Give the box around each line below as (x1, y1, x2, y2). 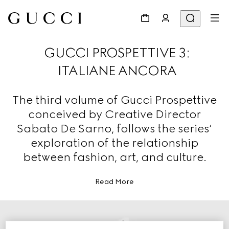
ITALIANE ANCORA (57, 62, 177, 79)
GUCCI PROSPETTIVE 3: (44, 44, 190, 61)
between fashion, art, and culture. (22, 150, 207, 164)
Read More (95, 177, 134, 186)
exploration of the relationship (31, 136, 198, 150)
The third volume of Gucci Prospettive (12, 93, 217, 107)
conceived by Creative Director (28, 107, 201, 121)
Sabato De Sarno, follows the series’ (17, 122, 212, 135)
